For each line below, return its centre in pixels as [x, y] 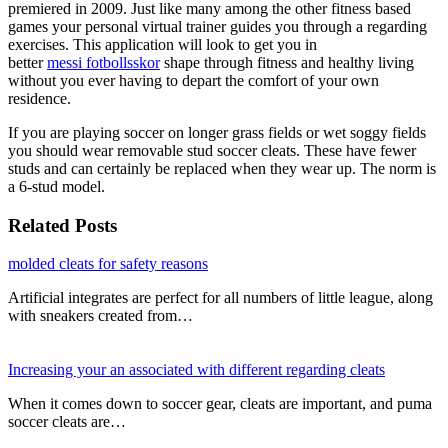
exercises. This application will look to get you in [162, 44]
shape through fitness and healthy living [287, 62]
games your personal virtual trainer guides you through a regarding [217, 26]
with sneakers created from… [100, 316]
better [27, 62]
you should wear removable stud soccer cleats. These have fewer [212, 150]
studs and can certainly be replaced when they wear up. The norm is [222, 168]
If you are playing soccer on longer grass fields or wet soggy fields [217, 132]
